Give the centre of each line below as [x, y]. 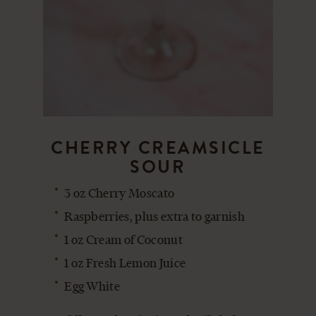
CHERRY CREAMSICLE [158, 148]
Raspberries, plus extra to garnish [155, 217]
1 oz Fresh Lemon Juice [125, 263]
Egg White [92, 286]
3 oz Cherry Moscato [120, 193]
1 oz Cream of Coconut [123, 240]
